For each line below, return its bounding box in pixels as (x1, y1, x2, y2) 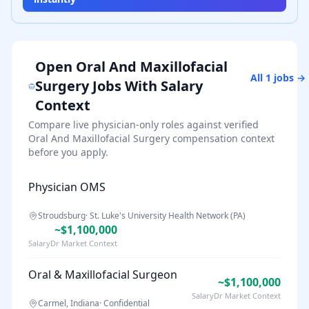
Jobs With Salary (89, 77, 203, 95)
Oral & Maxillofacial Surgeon (28, 267, 177, 282)
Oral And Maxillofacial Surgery (28, 132, 170, 145)
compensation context (170, 132, 275, 145)
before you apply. (28, 146, 108, 159)
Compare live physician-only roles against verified (28, 118, 259, 131)
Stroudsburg (38, 210, 86, 221)
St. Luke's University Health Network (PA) (90, 210, 246, 221)
